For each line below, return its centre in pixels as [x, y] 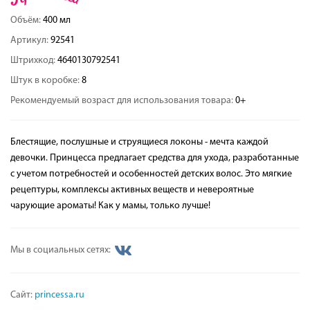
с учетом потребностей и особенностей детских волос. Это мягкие [151, 174]
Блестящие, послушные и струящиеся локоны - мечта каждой [139, 142]
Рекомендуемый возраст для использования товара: [123, 101]
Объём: [27, 20]
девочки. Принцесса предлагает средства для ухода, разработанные [155, 158]
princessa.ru [60, 295]
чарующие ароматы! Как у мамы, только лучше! [110, 206]
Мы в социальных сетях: [62, 250]
